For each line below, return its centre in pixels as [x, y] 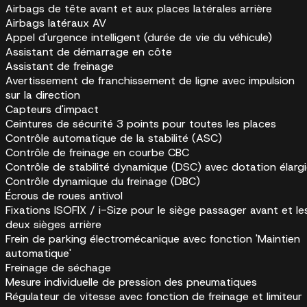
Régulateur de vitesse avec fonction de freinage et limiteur [154, 297]
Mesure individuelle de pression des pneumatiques [131, 282]
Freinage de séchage [58, 268]
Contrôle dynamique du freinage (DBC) [103, 182]
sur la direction [43, 95]
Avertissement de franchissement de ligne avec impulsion [150, 81]
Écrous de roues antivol [64, 196]
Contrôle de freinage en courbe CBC [97, 153]
